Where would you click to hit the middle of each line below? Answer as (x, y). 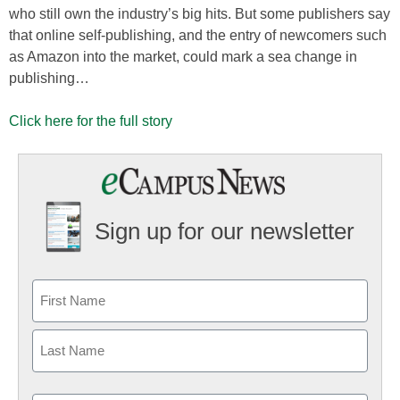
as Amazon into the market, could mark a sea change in (183, 57)
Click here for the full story (91, 121)
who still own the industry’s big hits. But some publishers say (200, 14)
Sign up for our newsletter (224, 232)
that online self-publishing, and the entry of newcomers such (198, 35)
